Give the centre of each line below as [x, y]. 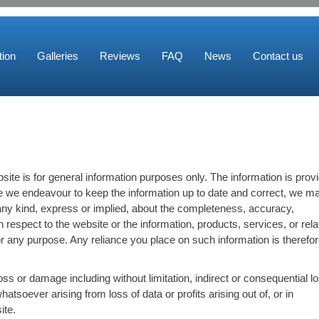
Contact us [278, 56]
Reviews [120, 56]
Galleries [58, 56]
